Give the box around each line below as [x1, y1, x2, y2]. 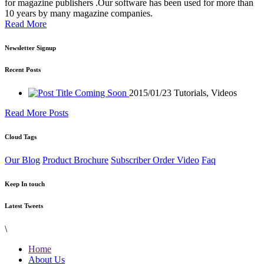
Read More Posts [5, 107, 68, 118]
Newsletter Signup [5, 44, 56, 51]
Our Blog [5, 154, 40, 165]
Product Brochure [42, 154, 108, 165]
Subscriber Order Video [111, 154, 199, 165]
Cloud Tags [5, 133, 37, 140]
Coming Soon [75, 87, 127, 98]
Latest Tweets [5, 202, 43, 209]
